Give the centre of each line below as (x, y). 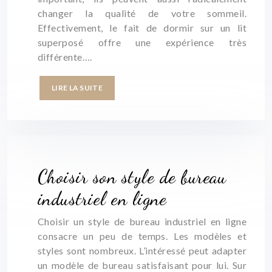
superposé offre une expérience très (142, 42)
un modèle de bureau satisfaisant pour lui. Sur (142, 265)
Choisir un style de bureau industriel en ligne (142, 221)
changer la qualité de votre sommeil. (142, 13)
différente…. (65, 57)
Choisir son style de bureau (132, 177)
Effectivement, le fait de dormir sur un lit (142, 28)
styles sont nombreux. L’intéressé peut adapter (142, 250)
